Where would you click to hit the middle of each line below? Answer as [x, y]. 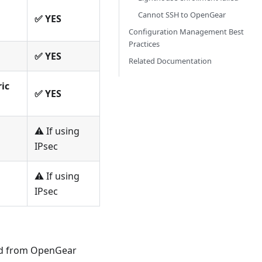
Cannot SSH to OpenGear [182, 15]
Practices [144, 44]
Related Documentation [170, 61]
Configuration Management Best [186, 32]
